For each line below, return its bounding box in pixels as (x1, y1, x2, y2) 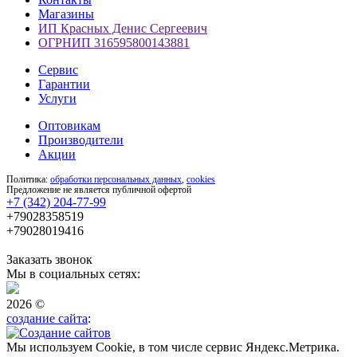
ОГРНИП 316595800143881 (38, 35, 190, 49)
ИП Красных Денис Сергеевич (38, 21, 207, 35)
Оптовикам (38, 118, 100, 132)
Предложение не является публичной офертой (6, 183, 191, 195)
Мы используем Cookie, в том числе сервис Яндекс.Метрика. (6, 339, 339, 354)
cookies (186, 173, 215, 185)
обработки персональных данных (50, 173, 182, 185)
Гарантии (38, 76, 90, 91)
